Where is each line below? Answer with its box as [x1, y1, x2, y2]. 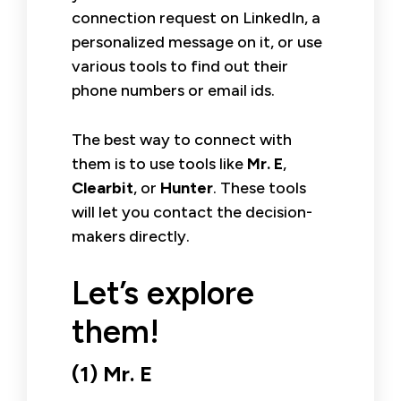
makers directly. [72, 226, 190, 246]
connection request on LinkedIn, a [72, 7, 320, 28]
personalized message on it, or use [72, 31, 322, 52]
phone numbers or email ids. [72, 80, 275, 100]
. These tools [213, 177, 306, 198]
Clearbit [72, 177, 133, 198]
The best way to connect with [72, 129, 292, 149]
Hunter [160, 177, 213, 198]
